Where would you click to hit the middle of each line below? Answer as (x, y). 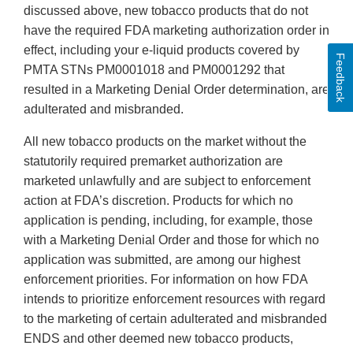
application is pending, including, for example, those (168, 221)
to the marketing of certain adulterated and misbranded (175, 319)
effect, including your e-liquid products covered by (162, 50)
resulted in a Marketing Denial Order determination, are (176, 90)
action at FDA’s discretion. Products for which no (158, 201)
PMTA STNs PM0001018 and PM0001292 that (154, 70)
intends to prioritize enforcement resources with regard (175, 299)
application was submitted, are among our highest (162, 260)
